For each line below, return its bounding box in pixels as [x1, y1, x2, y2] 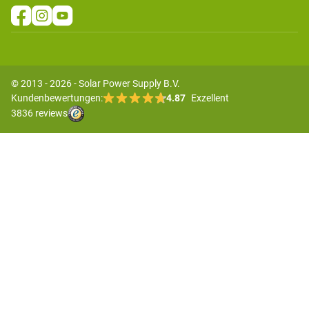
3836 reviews [11, 108, 68, 119]
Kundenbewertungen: [11, 92, 103, 103]
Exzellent [190, 92, 229, 103]
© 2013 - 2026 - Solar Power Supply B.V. [11, 77, 180, 89]
